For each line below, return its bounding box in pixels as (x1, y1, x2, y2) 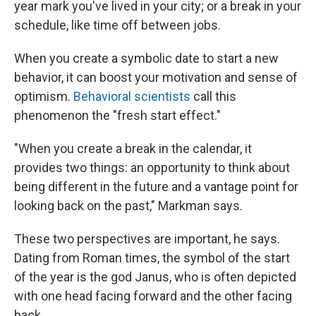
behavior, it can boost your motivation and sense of (14, 70, 298, 85)
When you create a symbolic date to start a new (14, 51, 279, 66)
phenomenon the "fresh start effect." (14, 108, 221, 123)
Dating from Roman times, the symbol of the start (14, 250, 290, 265)
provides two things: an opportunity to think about (14, 160, 290, 175)
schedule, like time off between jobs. (14, 18, 221, 32)
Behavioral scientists (73, 89, 193, 104)
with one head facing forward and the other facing (14, 288, 292, 303)
